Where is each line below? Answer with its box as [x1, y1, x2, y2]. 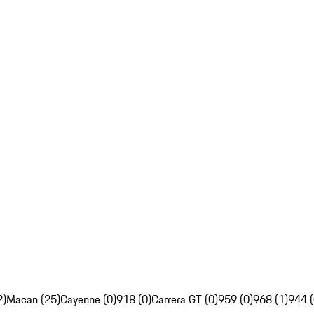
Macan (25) [6, 291, 60, 308]
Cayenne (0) [60, 291, 116, 308]
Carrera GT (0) [151, 291, 218, 308]
